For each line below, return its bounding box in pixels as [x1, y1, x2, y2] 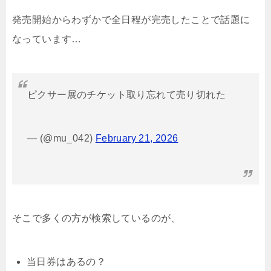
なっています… [12, 34, 82, 45]
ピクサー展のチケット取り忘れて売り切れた [27, 90, 226, 100]
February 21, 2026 [95, 133, 178, 144]
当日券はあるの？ [27, 256, 106, 267]
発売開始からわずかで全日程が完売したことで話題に [12, 15, 250, 25]
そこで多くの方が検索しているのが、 [12, 213, 181, 224]
